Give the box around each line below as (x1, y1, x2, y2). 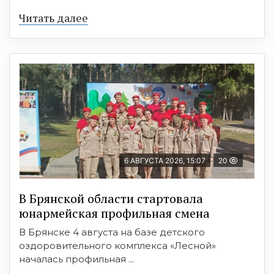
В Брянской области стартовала (19, 190, 203, 207)
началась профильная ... (19, 253, 134, 265)
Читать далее (19, 10, 88, 25)
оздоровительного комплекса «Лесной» (19, 240, 216, 251)
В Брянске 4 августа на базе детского (19, 226, 205, 238)
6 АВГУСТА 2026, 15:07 (124, 156, 206, 165)
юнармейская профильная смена (19, 205, 210, 221)
